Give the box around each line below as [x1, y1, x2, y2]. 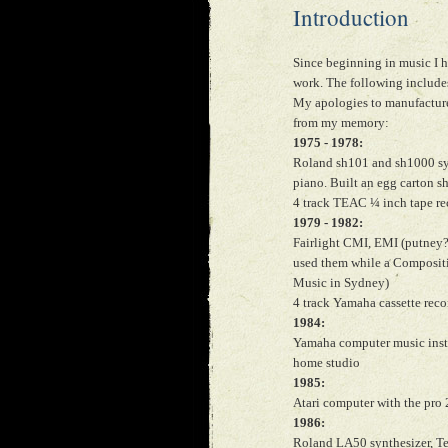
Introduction [293, 2, 409, 32]
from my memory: [293, 115, 389, 130]
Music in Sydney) [293, 275, 389, 290]
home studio [293, 355, 360, 370]
